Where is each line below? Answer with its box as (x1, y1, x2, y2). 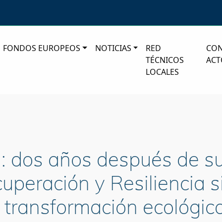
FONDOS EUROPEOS (3, 43, 81, 54)
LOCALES (146, 66, 179, 78)
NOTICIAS (95, 43, 131, 54)
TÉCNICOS (146, 55, 184, 66)
